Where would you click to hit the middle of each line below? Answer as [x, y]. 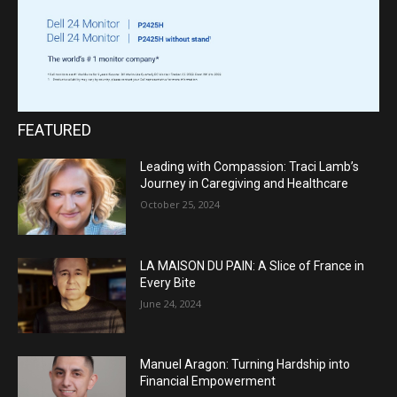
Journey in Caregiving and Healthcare [245, 184]
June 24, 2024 [171, 303]
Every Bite [168, 282]
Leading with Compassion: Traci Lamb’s [250, 167]
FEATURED [54, 130]
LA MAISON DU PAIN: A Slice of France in [253, 265]
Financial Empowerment [208, 381]
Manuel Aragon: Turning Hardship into [245, 365]
